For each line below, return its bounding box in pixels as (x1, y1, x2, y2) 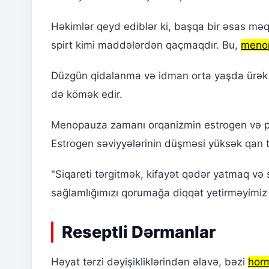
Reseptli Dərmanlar (62, 222, 216, 242)
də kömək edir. (51, 88, 122, 100)
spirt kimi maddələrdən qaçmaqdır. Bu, (51, 38, 241, 51)
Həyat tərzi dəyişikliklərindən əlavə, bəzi (51, 255, 248, 268)
